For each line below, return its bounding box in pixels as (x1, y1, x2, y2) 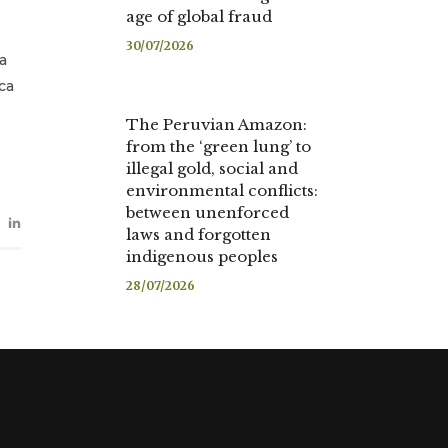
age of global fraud (126, 7, 272, 26)
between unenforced (126, 203, 289, 222)
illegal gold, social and (126, 159, 298, 178)
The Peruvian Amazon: (126, 115, 307, 134)
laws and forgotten (126, 225, 271, 244)
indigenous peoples (126, 247, 282, 266)
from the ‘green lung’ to (126, 137, 311, 156)
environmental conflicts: (126, 181, 318, 200)
